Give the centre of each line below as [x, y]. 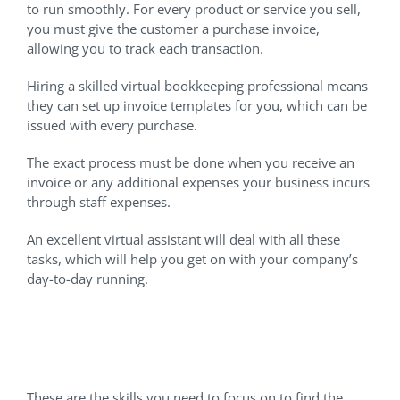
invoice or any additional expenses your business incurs [198, 183]
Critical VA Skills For [141, 320]
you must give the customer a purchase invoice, [173, 29]
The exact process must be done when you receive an [191, 163]
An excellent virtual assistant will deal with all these [183, 240]
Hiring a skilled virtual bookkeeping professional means [197, 86]
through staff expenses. [99, 202]
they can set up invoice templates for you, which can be [197, 106]
